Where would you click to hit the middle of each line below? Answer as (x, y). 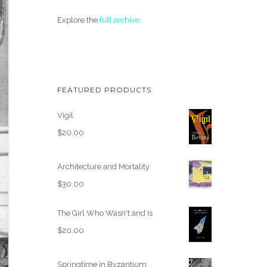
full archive (119, 20)
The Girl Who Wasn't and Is (105, 213)
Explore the (78, 20)
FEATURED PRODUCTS (104, 90)
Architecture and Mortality (103, 166)
